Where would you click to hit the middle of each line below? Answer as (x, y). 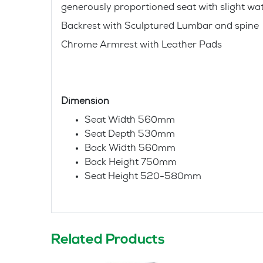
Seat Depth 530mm (130, 134)
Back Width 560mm (130, 149)
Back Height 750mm (131, 163)
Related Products (108, 240)
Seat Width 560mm (130, 120)
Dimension (86, 102)
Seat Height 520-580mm (143, 177)
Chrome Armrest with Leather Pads (141, 45)
